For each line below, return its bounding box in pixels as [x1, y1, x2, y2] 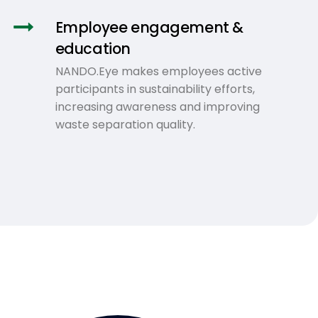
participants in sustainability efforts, [55, 80, 255, 97]
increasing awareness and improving [55, 98, 260, 115]
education [55, 38, 131, 59]
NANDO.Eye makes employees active [55, 62, 262, 79]
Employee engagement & [55, 16, 243, 38]
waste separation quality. [55, 116, 195, 133]
